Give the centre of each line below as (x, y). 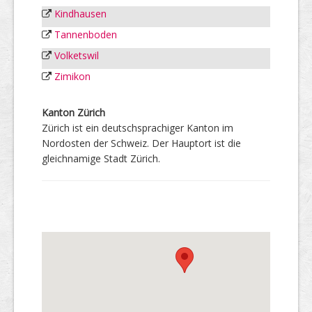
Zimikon (72, 76)
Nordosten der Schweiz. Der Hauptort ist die (141, 143)
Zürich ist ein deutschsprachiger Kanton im (138, 127)
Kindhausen (80, 13)
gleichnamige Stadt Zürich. (101, 158)
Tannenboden (86, 34)
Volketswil (77, 55)
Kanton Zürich (73, 112)
